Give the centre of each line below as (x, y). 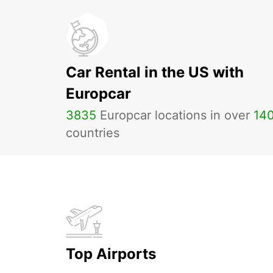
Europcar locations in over (175, 115)
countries (93, 133)
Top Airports (111, 254)
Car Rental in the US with (155, 72)
